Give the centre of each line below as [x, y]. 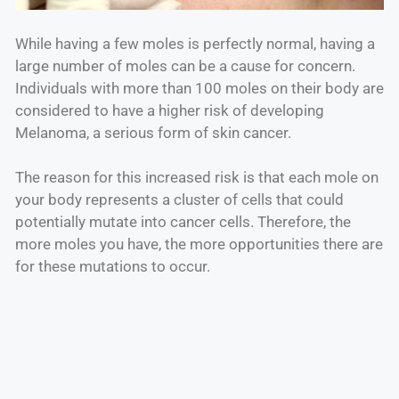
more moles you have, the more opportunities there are [199, 244]
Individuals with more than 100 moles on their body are [199, 88]
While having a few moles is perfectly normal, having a [195, 43]
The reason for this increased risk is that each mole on [197, 178]
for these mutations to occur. [113, 267]
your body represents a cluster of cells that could [179, 200]
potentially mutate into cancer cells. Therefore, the [183, 222]
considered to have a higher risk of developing [170, 110]
